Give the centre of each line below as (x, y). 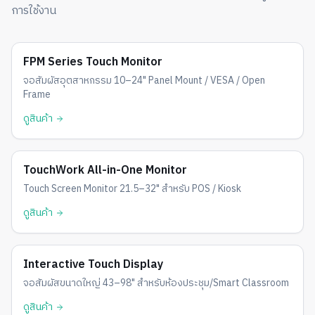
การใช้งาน (34, 11)
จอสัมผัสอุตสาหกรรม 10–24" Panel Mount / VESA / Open (144, 81)
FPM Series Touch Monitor (93, 62)
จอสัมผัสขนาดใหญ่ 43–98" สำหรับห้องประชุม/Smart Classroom (156, 283)
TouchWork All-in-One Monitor (105, 171)
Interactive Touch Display (93, 265)
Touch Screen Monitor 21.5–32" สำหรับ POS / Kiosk (132, 189)
